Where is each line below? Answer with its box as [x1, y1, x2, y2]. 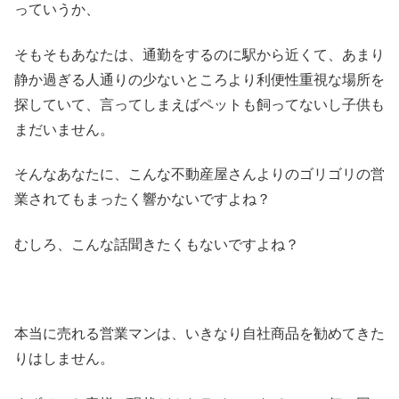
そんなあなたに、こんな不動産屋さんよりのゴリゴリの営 [14, 167, 385, 183]
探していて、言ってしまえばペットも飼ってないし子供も [14, 96, 385, 112]
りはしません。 [14, 351, 114, 367]
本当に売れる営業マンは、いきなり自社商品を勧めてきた [14, 326, 385, 342]
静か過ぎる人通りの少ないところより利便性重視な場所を [14, 71, 385, 87]
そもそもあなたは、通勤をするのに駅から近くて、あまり [14, 46, 385, 62]
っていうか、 [14, 2, 100, 18]
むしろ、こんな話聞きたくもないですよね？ [14, 236, 299, 252]
